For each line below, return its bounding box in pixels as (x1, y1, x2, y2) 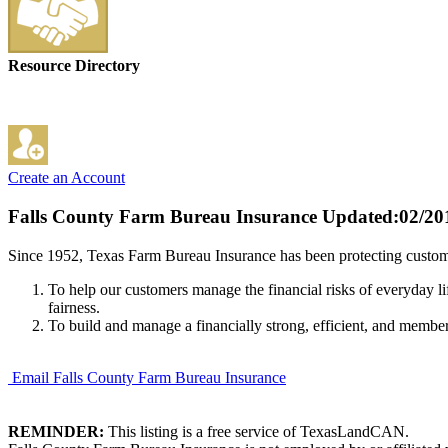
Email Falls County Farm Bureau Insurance (12, 368, 286, 386)
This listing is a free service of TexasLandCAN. (104, 422, 409, 440)
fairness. (48, 298, 100, 316)
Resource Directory (8, 57, 140, 75)
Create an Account (8, 169, 125, 187)
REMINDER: (8, 422, 104, 440)
